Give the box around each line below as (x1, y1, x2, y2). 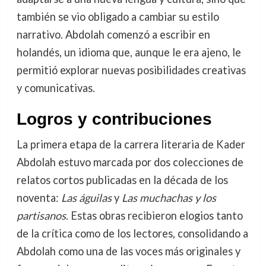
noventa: (16, 191, 61, 205)
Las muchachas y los (121, 191, 216, 205)
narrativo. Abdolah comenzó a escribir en (16, 28, 210, 42)
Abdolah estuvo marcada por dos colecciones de (16, 156, 243, 169)
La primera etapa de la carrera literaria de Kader (16, 138, 245, 151)
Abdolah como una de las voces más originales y (16, 245, 240, 258)
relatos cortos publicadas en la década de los (16, 173, 228, 187)
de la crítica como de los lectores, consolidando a (16, 227, 248, 240)
